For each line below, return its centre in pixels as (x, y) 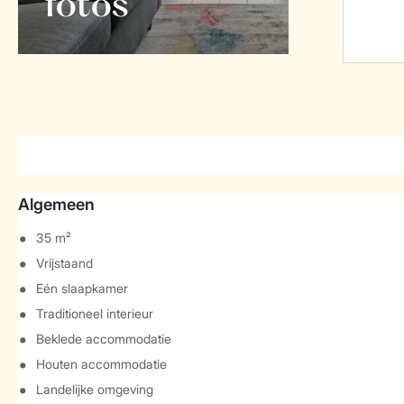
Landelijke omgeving (95, 389)
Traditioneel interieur (95, 313)
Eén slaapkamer (82, 288)
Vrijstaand (64, 263)
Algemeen (56, 204)
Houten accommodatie (101, 364)
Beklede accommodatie (104, 339)
